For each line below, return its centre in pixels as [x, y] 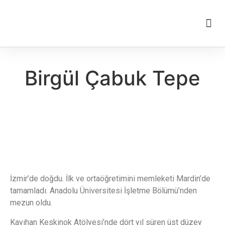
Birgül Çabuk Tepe [113, 78]
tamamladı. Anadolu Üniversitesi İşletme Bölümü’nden [103, 191]
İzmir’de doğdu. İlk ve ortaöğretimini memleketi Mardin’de [110, 179]
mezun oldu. [31, 203]
